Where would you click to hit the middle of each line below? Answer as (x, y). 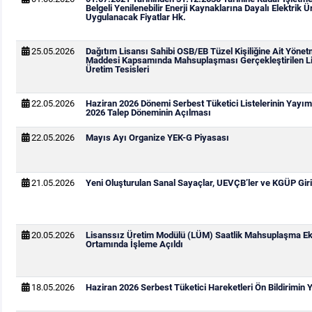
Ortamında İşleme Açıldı (134, 244)
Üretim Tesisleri (117, 69)
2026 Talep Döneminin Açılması (148, 112)
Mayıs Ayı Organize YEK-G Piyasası (157, 138)
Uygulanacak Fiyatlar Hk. (135, 17)
